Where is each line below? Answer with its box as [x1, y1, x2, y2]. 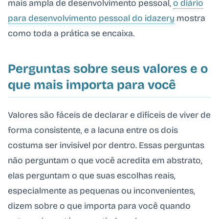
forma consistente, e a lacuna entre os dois [8, 125, 178, 135]
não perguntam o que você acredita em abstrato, [8, 155, 202, 166]
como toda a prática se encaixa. [8, 28, 134, 39]
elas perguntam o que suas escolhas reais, [8, 170, 175, 181]
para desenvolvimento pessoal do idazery [8, 13, 175, 24]
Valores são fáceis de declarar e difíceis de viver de [8, 109, 211, 120]
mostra [175, 13, 205, 24]
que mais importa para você [8, 77, 176, 93]
